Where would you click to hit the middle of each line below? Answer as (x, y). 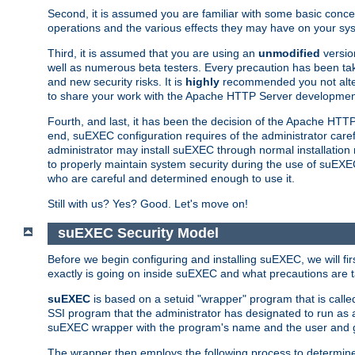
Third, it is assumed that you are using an (153, 53)
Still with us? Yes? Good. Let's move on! (148, 203)
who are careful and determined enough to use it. (171, 178)
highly (202, 81)
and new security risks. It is (116, 81)
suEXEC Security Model (140, 233)
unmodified (289, 53)
